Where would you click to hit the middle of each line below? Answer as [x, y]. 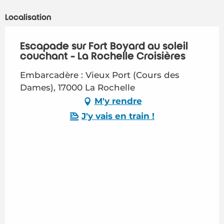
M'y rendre [118, 101]
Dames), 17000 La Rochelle [77, 87]
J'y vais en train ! [118, 116]
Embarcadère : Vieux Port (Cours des [100, 75]
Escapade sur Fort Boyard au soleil [104, 46]
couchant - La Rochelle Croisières [103, 56]
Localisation [28, 17]
